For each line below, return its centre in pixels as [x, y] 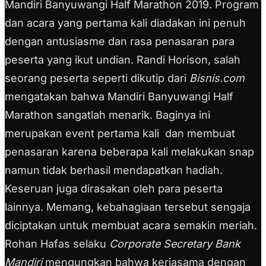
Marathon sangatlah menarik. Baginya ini [107, 115]
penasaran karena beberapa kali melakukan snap [129, 152]
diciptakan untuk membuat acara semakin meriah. [131, 226]
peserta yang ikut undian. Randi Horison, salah [123, 60]
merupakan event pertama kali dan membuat [120, 134]
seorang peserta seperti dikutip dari [97, 78]
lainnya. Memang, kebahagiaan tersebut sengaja [128, 207]
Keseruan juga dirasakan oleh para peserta [114, 189]
